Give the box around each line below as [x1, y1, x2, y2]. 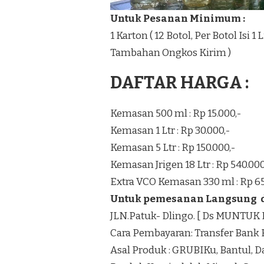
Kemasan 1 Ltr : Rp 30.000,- [110, 124, 230, 137]
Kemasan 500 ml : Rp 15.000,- [110, 107, 241, 120]
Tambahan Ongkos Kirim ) [110, 47, 231, 60]
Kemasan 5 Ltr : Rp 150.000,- [110, 141, 235, 154]
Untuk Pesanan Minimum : [110, 12, 245, 25]
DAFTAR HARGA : [110, 72, 249, 94]
